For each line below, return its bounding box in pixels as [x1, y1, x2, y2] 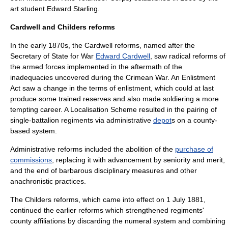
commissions [10, 156, 52, 164]
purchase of [175, 145, 213, 153]
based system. [10, 127, 57, 135]
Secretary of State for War [10, 52, 96, 60]
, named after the [139, 41, 195, 49]
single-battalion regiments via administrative [10, 116, 153, 124]
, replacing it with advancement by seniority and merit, [52, 156, 225, 164]
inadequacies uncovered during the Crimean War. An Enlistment [10, 73, 215, 81]
